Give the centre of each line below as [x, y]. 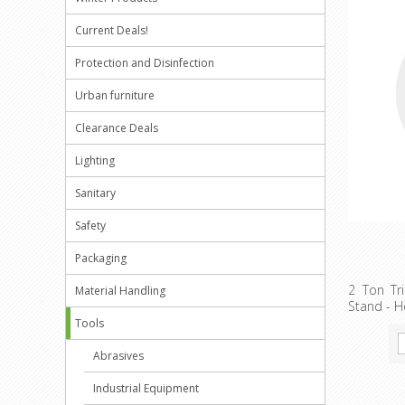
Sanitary [95, 193]
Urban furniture [115, 95]
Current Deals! [112, 30]
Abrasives [118, 356]
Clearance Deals [117, 128]
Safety [90, 226]
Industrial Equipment [146, 388]
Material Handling [120, 291]
